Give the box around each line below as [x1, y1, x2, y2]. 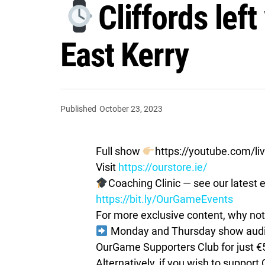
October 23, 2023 [99, 104, 163, 114]
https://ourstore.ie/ [118, 161, 207, 174]
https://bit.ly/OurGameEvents [96, 193, 233, 206]
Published [60, 104, 96, 114]
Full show [96, 145, 143, 158]
